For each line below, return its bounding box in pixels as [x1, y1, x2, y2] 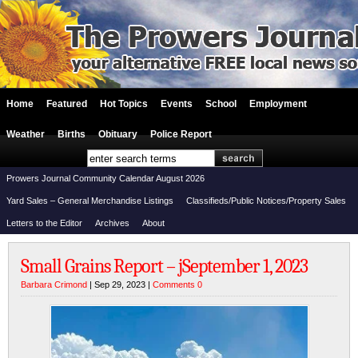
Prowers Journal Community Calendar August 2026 [6, 173, 205, 183]
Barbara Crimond [21, 280, 87, 289]
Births [58, 129, 86, 140]
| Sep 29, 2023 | [87, 280, 153, 289]
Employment [249, 98, 307, 109]
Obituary [98, 129, 137, 140]
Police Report [150, 129, 212, 140]
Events [161, 98, 193, 109]
